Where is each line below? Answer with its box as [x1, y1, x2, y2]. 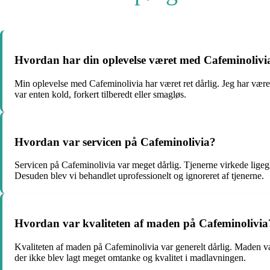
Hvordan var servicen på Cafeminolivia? [14, 135, 216, 148]
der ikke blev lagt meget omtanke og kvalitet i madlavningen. [14, 252, 246, 263]
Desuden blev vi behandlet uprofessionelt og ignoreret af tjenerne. [14, 171, 264, 181]
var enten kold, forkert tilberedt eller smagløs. [14, 89, 186, 99]
